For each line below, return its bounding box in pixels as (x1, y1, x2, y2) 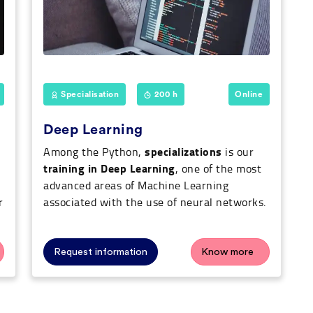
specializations (145, 143, 222, 160)
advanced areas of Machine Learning (43, 177, 228, 194)
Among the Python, (43, 144, 145, 160)
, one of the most (175, 161, 261, 177)
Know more (201, 247, 254, 258)
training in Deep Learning (43, 160, 175, 177)
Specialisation (58, 89, 119, 99)
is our (221, 144, 254, 160)
